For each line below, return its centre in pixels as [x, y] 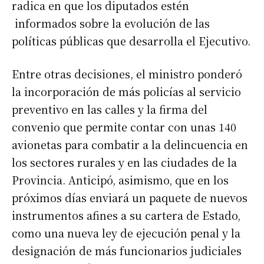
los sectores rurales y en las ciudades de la [124, 162]
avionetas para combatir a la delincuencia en [130, 145]
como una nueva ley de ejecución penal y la [126, 233]
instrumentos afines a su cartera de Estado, [126, 215]
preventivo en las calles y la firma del [110, 109]
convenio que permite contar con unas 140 [124, 127]
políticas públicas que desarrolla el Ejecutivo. [131, 41]
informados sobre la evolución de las [111, 23]
